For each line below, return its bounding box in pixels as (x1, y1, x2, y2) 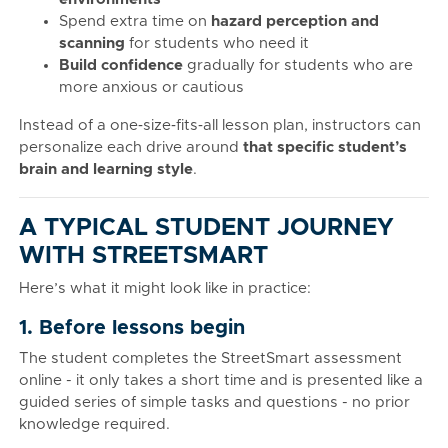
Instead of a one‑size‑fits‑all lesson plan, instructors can (19, 118, 421, 133)
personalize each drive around (19, 140, 243, 155)
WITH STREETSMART (19, 244, 268, 268)
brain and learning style (19, 162, 193, 177)
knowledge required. (19, 417, 170, 432)
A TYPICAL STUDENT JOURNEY (19, 216, 394, 240)
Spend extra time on (59, 14, 211, 29)
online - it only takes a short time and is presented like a (19, 373, 423, 388)
